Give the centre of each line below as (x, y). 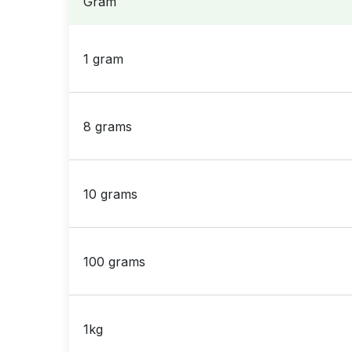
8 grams (108, 126)
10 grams (110, 194)
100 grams (114, 261)
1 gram (103, 59)
